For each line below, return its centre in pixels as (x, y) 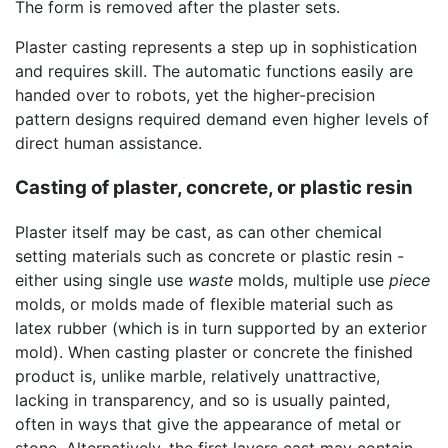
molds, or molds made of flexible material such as (204, 304)
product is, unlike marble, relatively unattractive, (197, 376)
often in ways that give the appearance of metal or (208, 424)
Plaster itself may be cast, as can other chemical (198, 232)
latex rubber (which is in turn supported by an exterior (221, 328)
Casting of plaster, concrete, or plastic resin (214, 187)
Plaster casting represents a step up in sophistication (216, 46)
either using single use (101, 280)
